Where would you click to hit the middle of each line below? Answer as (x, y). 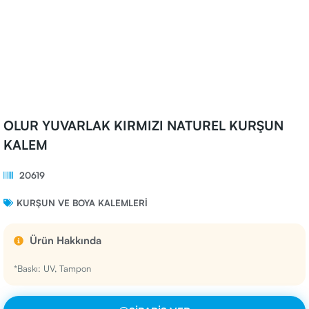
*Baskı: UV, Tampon (52, 268)
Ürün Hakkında (65, 240)
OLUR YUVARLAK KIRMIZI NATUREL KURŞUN (143, 126)
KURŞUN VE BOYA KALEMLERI (82, 203)
